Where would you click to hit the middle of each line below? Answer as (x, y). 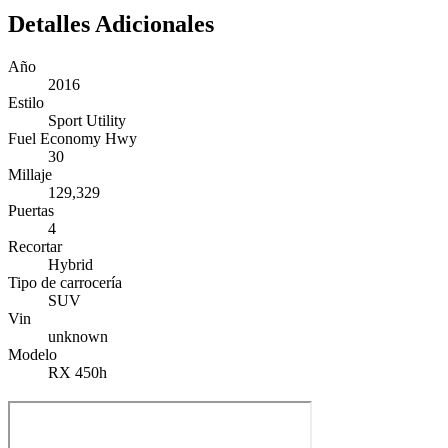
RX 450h (77, 372)
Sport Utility (87, 120)
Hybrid (70, 264)
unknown (78, 336)
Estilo (26, 102)
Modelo (32, 354)
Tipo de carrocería (65, 282)
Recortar (35, 246)
